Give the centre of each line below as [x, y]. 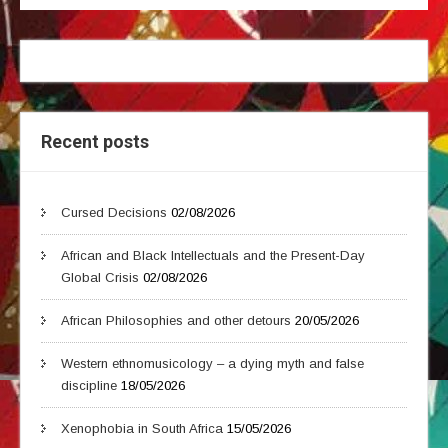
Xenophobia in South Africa [142, 428]
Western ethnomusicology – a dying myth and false [212, 363]
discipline [89, 385]
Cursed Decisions [114, 212]
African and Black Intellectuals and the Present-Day [213, 255]
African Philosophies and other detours [176, 320]
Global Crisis [100, 277]
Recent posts [95, 141]
